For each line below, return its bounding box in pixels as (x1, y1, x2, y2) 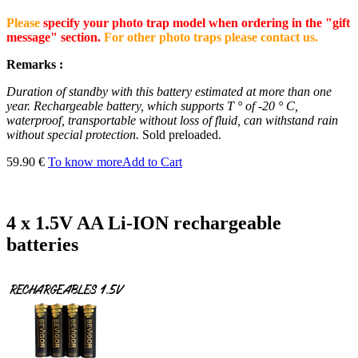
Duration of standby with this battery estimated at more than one (6, 84, 332, 98)
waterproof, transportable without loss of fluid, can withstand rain (6, 113, 338, 127)
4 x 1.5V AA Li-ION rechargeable (6, 212, 281, 233)
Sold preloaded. (142, 127, 221, 141)
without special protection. (6, 127, 142, 141)
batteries (6, 233, 78, 255)
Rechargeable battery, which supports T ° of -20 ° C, (34, 98, 298, 113)
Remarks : (6, 57, 63, 71)
